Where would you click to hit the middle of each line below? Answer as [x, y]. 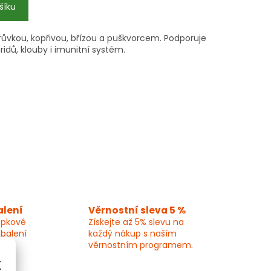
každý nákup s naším [132, 234]
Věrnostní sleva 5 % [137, 211]
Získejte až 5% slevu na [136, 222]
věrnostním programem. [140, 245]
